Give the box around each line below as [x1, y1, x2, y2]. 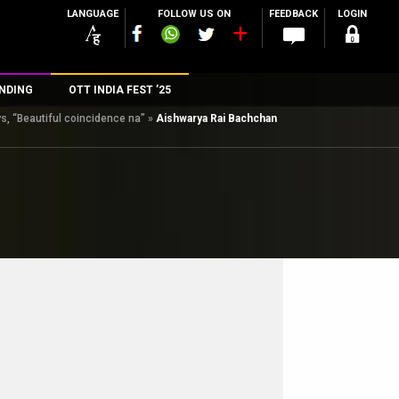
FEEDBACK [269, 8, 318, 20]
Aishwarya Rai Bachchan [156, 112, 277, 125]
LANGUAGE [67, 8, 118, 20]
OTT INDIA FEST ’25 [68, 84, 171, 96]
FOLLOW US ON [157, 8, 231, 20]
